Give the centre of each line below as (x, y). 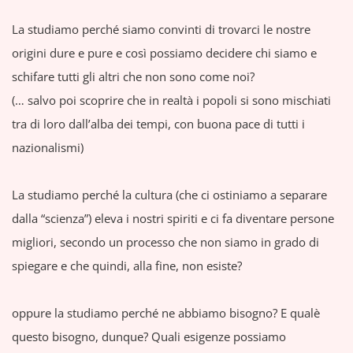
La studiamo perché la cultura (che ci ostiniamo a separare (169, 195)
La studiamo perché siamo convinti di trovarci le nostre (161, 29)
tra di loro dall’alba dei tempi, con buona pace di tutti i (158, 124)
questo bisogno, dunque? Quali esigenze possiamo (149, 336)
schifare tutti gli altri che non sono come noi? (133, 76)
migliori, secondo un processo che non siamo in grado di (165, 242)
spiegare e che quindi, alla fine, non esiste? (127, 266)
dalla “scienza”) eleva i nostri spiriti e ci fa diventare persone (173, 218)
